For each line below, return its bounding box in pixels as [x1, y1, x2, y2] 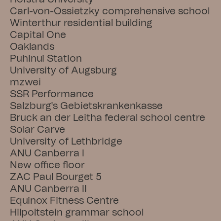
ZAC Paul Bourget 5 [10, 172, 102, 182]
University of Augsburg [10, 66, 117, 75]
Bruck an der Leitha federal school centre [10, 113, 205, 123]
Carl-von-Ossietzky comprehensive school [10, 6, 210, 16]
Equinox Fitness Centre [10, 196, 119, 206]
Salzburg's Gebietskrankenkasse [10, 101, 163, 111]
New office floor [10, 160, 85, 170]
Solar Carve [10, 125, 65, 135]
